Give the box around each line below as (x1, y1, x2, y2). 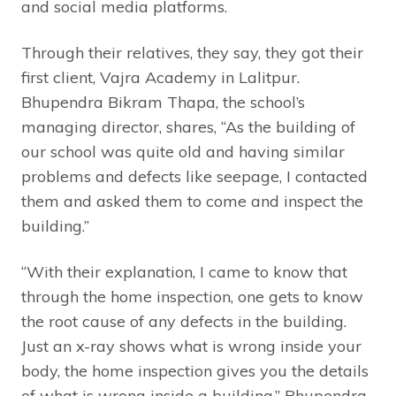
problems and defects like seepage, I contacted (21, 165, 368, 187)
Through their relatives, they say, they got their (21, 42, 363, 63)
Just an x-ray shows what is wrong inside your (21, 335, 362, 356)
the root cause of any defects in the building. (21, 310, 346, 331)
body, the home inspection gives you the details (21, 360, 369, 381)
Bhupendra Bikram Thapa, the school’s (21, 91, 305, 112)
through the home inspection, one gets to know (21, 286, 363, 307)
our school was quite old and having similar (21, 141, 345, 162)
